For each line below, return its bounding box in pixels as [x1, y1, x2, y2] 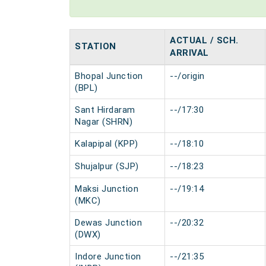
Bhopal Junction [75, 71, 143, 81]
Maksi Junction [75, 183, 138, 194]
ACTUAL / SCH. [170, 35, 239, 46]
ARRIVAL [170, 47, 209, 58]
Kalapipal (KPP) [75, 138, 138, 149]
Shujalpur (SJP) [75, 161, 139, 172]
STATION [75, 41, 116, 52]
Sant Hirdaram [75, 104, 135, 115]
